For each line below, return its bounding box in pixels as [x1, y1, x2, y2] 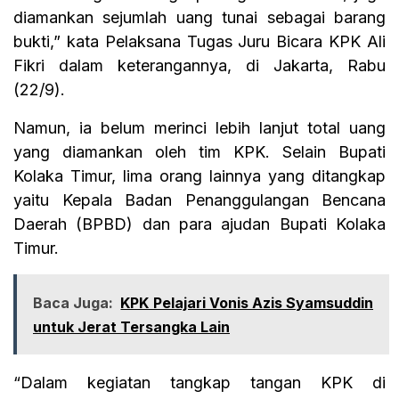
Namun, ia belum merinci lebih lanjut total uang [13, 118, 386, 138]
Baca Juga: [33, 294, 114, 313]
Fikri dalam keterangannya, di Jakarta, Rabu [13, 56, 386, 76]
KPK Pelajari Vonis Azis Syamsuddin [120, 294, 374, 313]
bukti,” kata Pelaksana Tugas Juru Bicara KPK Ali [13, 32, 386, 52]
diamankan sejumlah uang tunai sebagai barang [13, 8, 386, 28]
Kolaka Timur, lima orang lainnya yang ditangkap [13, 167, 386, 186]
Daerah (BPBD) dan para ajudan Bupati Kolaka [13, 215, 386, 234]
